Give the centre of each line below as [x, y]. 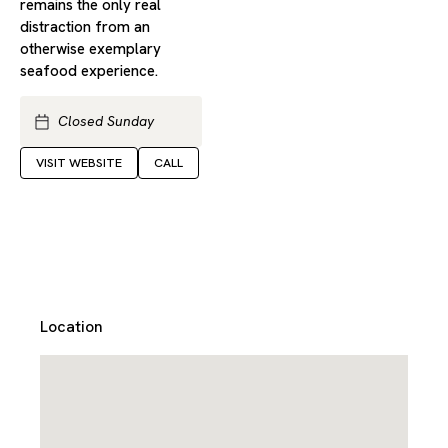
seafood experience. [89, 70]
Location [71, 327]
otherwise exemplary [90, 48]
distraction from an [85, 26]
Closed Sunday [106, 121]
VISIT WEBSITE [79, 163]
